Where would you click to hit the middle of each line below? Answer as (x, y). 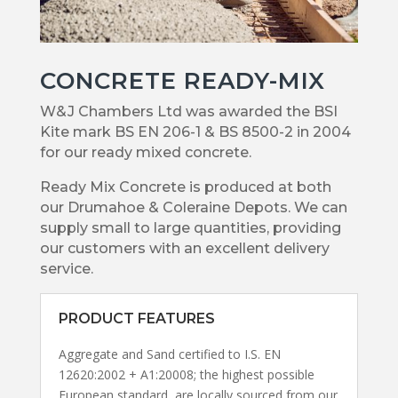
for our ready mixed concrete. (145, 152)
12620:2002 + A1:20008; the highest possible (186, 374)
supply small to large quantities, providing (190, 227)
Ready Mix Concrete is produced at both (185, 187)
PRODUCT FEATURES (136, 318)
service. (66, 268)
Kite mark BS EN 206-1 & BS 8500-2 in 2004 (195, 131)
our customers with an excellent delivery (184, 248)
